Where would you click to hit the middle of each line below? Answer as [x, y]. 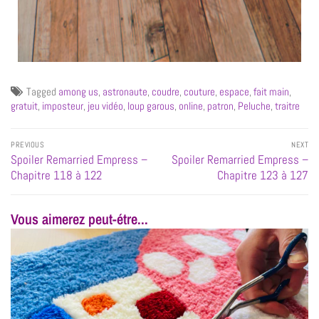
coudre [166, 91]
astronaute [125, 91]
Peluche [254, 105]
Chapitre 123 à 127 [263, 175]
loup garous [151, 105]
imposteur [63, 105]
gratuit [24, 105]
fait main [271, 91]
